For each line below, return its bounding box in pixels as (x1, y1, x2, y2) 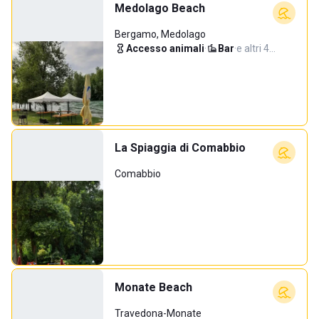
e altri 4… (236, 43, 276, 54)
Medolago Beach (115, 1, 205, 15)
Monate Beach (115, 281, 192, 294)
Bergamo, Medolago (115, 28, 206, 40)
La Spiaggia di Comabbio (115, 141, 246, 155)
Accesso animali (126, 43, 204, 54)
